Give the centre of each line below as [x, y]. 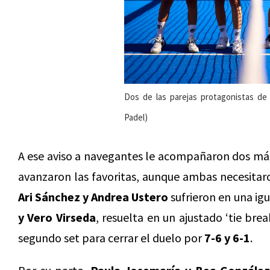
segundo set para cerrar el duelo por [111, 238]
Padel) [136, 118]
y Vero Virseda [57, 218]
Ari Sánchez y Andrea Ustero [93, 197]
